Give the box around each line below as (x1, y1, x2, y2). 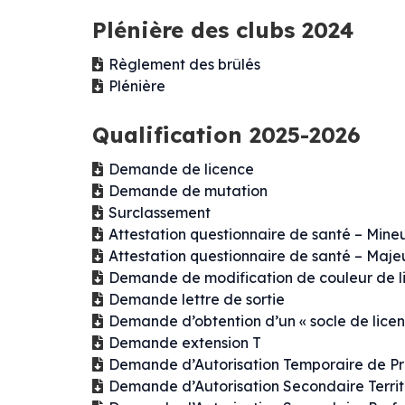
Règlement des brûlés (108, 55, 260, 74)
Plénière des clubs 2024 (92, 16, 353, 44)
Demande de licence (108, 160, 254, 179)
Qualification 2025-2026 (92, 121, 361, 149)
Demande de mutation (108, 182, 268, 201)
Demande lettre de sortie (108, 290, 285, 309)
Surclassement (108, 203, 211, 222)
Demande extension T (108, 334, 261, 353)
